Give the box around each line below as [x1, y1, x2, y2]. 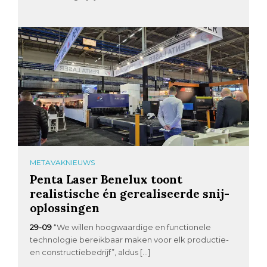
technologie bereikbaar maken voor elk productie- [30, 235, 229, 245]
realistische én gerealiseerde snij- [30, 186, 230, 201]
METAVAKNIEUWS [30, 158, 95, 167]
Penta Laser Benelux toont [30, 172, 183, 187]
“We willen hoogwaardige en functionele [54, 222, 212, 232]
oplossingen [30, 200, 100, 216]
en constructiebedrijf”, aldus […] [30, 247, 151, 257]
